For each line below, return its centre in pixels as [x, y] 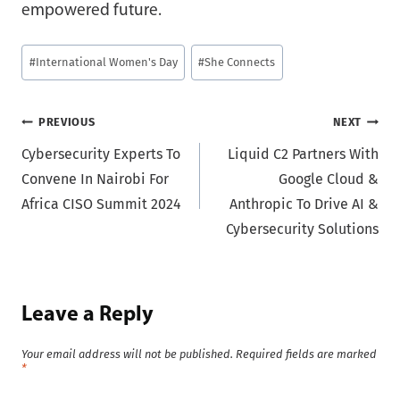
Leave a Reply [87, 316]
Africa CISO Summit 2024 [101, 204]
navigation [81, 165]
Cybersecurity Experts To [101, 154]
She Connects [240, 62]
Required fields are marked [306, 354]
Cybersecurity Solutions [302, 229]
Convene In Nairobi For [95, 179]
